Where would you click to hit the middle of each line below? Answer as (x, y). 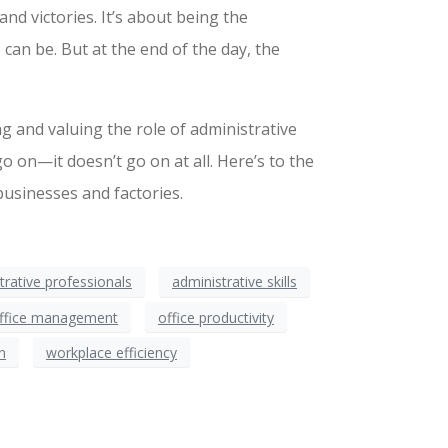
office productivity (216, 317)
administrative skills (234, 282)
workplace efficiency (111, 352)
